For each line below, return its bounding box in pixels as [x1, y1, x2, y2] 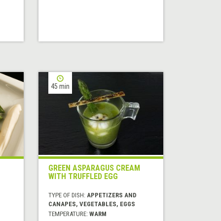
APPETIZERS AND [87, 191, 137, 199]
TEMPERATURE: [48, 210, 90, 218]
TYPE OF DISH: [48, 191, 87, 199]
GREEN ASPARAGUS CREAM [48, 163, 141, 173]
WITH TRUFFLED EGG [48, 172, 118, 182]
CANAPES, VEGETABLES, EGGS [48, 200, 136, 208]
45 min [51, 82, 70, 91]
